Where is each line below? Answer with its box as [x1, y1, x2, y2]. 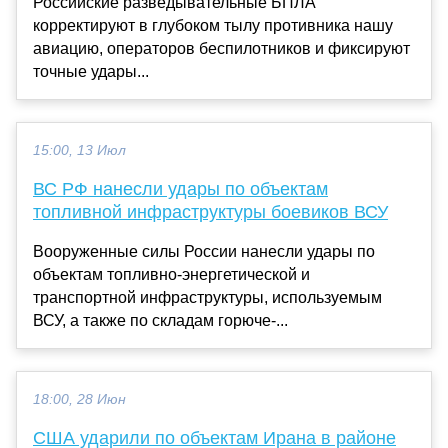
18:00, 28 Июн [33, 391, 126, 407]
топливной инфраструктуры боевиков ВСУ [33, 201, 388, 222]
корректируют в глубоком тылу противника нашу [33, 16, 393, 34]
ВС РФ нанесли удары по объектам [33, 178, 328, 199]
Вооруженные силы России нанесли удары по [33, 242, 375, 260]
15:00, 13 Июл [33, 142, 126, 158]
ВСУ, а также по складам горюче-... [33, 311, 288, 329]
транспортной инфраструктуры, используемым [33, 288, 382, 306]
